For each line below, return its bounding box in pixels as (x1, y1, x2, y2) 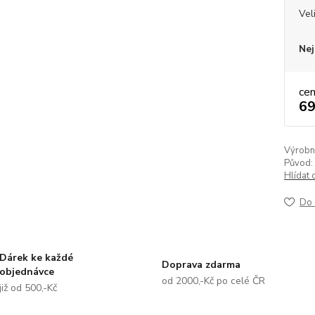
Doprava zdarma (161, 258, 240, 271)
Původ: (283, 157, 313, 169)
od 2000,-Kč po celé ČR (161, 274, 265, 288)
